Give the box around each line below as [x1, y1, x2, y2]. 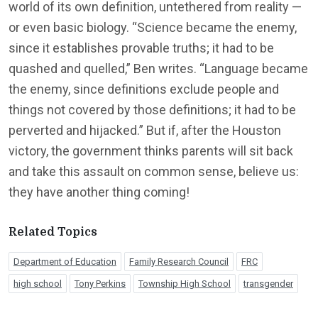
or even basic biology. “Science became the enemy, [9, 20, 297, 35]
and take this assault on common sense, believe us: [9, 164, 299, 179]
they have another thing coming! [9, 185, 190, 199]
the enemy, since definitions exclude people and [9, 82, 279, 97]
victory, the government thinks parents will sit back [9, 143, 293, 158]
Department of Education [13, 256, 116, 267]
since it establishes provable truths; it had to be [9, 40, 274, 55]
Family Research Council [129, 256, 229, 267]
